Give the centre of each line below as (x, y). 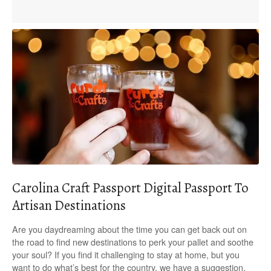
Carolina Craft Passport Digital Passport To (130, 188)
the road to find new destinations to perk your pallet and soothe (133, 242)
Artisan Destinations (69, 205)
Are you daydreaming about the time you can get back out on (129, 229)
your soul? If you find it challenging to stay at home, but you (126, 255)
